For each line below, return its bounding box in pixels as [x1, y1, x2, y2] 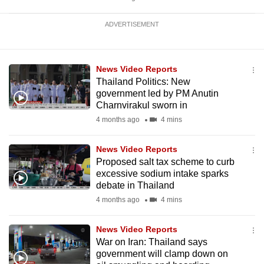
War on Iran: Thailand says [95, 237, 207, 247]
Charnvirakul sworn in [95, 100, 187, 110]
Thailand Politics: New [95, 77, 190, 87]
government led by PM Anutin [95, 88, 219, 98]
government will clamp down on [95, 249, 228, 259]
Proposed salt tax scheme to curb [95, 157, 235, 167]
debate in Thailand [95, 180, 174, 190]
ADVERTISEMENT [105, 21, 159, 28]
